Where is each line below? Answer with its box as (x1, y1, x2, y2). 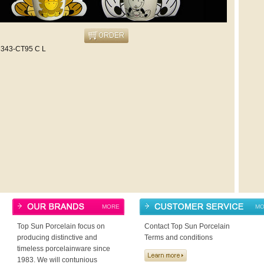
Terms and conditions (144, 233, 213, 242)
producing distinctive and (17, 233, 97, 242)
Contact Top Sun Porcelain (144, 222, 230, 230)
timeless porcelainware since (17, 245, 110, 253)
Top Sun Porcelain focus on (17, 222, 105, 230)
